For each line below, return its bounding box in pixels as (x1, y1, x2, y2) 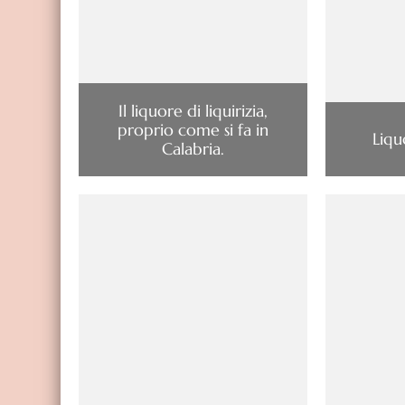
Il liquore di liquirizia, (118, 99, 268, 121)
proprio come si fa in (118, 118, 269, 140)
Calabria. (162, 137, 225, 159)
